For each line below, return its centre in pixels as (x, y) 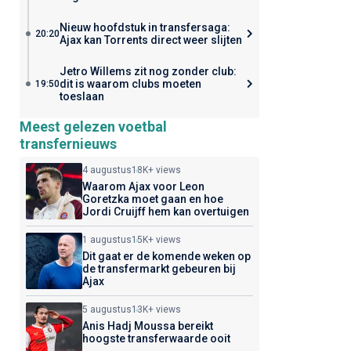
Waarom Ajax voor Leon (143, 186)
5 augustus (107, 309)
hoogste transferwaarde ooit (156, 338)
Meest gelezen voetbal (93, 127)
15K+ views (156, 240)
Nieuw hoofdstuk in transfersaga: (145, 27)
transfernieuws (68, 144)
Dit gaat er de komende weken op (166, 256)
